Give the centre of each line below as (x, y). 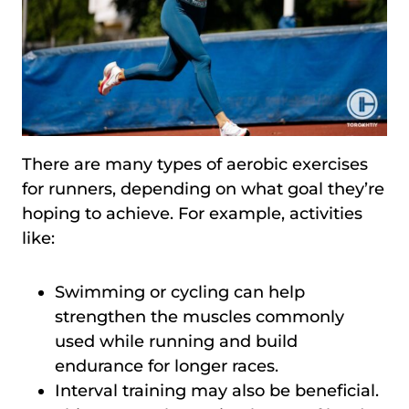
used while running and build (176, 341)
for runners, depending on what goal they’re (203, 189)
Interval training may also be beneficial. (217, 390)
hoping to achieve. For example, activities (192, 213)
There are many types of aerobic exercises (195, 164)
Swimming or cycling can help (180, 292)
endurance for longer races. (167, 366)
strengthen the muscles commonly (199, 316)
